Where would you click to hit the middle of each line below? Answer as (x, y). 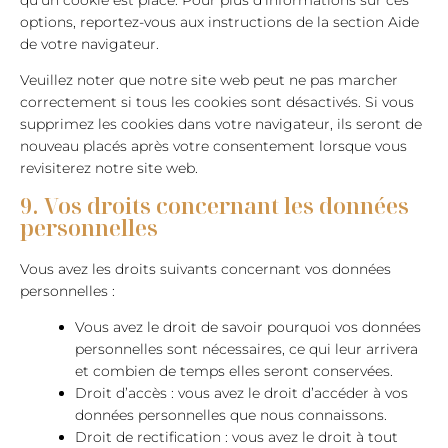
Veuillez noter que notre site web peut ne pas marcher (209, 80)
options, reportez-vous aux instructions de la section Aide (219, 22)
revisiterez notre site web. (109, 168)
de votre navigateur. (89, 44)
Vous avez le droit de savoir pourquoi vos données (248, 327)
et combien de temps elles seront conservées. (234, 371)
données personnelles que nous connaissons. (231, 415)
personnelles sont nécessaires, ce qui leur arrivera (246, 349)
